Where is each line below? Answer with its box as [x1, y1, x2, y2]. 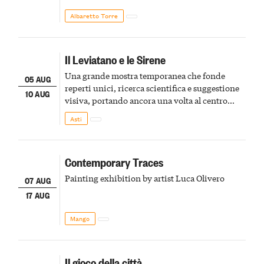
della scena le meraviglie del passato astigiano [64, 106, 238, 118]
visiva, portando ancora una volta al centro [64, 94, 227, 106]
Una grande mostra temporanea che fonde [64, 69, 225, 81]
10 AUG [25, 87, 50, 100]
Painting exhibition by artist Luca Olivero [64, 171, 225, 184]
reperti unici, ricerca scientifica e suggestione [64, 81, 239, 94]
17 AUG [25, 189, 49, 202]
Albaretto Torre [70, 10, 118, 21]
